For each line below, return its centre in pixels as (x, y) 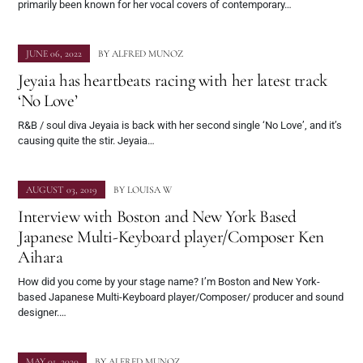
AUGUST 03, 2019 (62, 190)
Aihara (41, 257)
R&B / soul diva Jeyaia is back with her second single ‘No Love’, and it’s (180, 126)
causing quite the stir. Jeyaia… (86, 141)
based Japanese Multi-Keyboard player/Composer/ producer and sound (181, 297)
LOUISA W (149, 190)
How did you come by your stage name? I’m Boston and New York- (169, 282)
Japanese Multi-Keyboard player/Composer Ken (171, 237)
